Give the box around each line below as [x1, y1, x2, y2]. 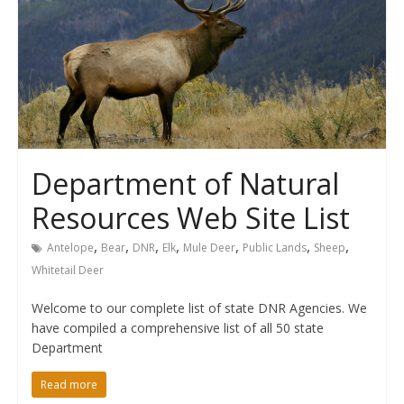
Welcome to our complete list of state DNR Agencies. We [31, 299, 367, 317]
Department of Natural [31, 164, 339, 204]
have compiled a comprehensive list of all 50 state [31, 319, 324, 337]
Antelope [46, 240, 94, 256]
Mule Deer [182, 240, 235, 256]
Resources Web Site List [31, 198, 350, 238]
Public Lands [242, 240, 307, 256]
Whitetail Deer [31, 262, 104, 279]
